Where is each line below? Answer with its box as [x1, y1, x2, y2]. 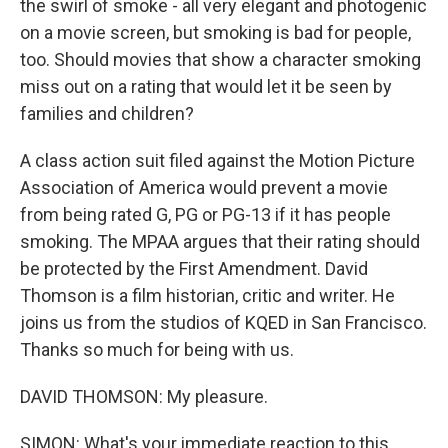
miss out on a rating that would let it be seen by [20, 76, 392, 97]
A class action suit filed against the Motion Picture [20, 150, 415, 171]
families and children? [20, 103, 194, 124]
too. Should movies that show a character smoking [20, 49, 421, 70]
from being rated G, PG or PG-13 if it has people [20, 204, 391, 225]
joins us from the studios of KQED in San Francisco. [20, 312, 427, 333]
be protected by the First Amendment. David [20, 258, 368, 279]
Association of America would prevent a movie [20, 177, 388, 198]
